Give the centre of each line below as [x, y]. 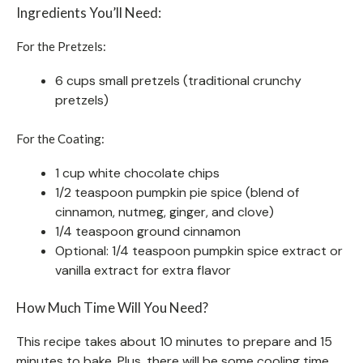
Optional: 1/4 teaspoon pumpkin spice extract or [199, 250]
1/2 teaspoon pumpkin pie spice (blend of [177, 192]
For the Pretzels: [61, 46]
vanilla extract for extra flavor [143, 270]
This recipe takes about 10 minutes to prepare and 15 [174, 341]
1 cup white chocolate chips [137, 173]
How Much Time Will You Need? [112, 307]
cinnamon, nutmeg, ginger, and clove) [164, 211]
